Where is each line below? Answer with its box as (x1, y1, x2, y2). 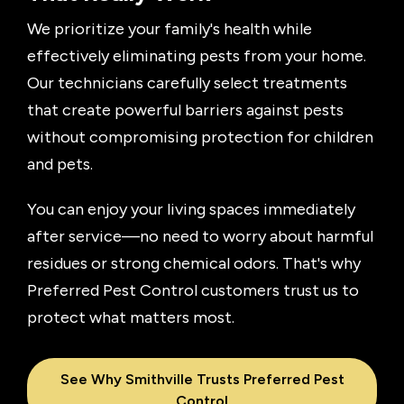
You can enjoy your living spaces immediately (27, 199, 355, 220)
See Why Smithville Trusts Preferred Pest (60, 371, 344, 389)
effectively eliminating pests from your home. (27, 46, 366, 67)
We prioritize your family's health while (27, 19, 312, 40)
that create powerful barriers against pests (27, 100, 344, 121)
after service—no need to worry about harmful (27, 226, 373, 247)
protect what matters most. (27, 308, 234, 328)
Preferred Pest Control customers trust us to (27, 280, 359, 301)
